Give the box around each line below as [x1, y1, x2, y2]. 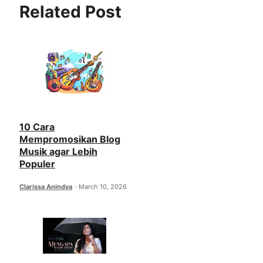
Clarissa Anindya [19, 183, 72, 191]
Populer [19, 158, 55, 170]
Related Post [19, 2, 122, 22]
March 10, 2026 [79, 183, 127, 191]
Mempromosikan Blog [19, 133, 120, 146]
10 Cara [19, 121, 55, 133]
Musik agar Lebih [19, 146, 97, 158]
